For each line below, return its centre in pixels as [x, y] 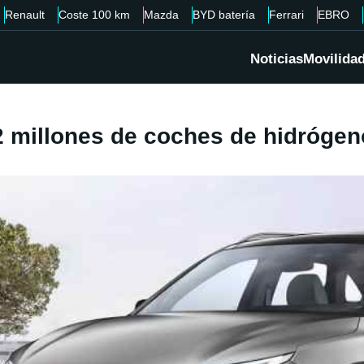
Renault [25, 15]
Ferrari [286, 15]
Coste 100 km [94, 15]
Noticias [277, 59]
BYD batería [224, 15]
